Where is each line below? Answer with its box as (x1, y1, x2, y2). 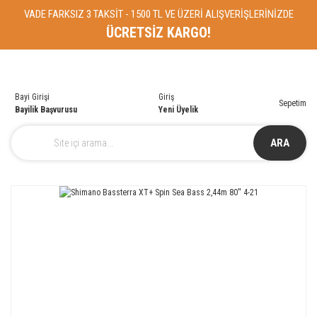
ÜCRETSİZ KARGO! (106, 24, 211, 41)
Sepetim (279, 98, 306, 108)
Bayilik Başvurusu (15, 105, 77, 115)
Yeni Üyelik (158, 105, 198, 115)
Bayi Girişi (15, 92, 50, 102)
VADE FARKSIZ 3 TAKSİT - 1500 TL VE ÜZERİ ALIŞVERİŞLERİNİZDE (23, 8, 294, 21)
